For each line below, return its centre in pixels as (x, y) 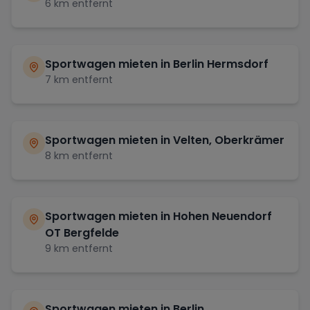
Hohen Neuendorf (222, 216)
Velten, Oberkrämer (229, 140)
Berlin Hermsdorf (221, 64)
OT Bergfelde (82, 232)
